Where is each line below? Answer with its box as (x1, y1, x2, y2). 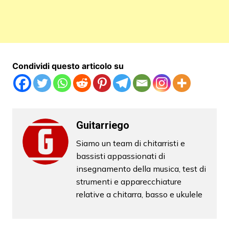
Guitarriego (76, 119, 129, 132)
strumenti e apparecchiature (76, 176, 181, 187)
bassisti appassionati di (76, 151, 165, 162)
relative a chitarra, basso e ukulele (76, 189, 202, 200)
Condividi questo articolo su (12, 61, 124, 72)
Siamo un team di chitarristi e (76, 138, 185, 149)
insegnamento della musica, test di (76, 164, 206, 174)
